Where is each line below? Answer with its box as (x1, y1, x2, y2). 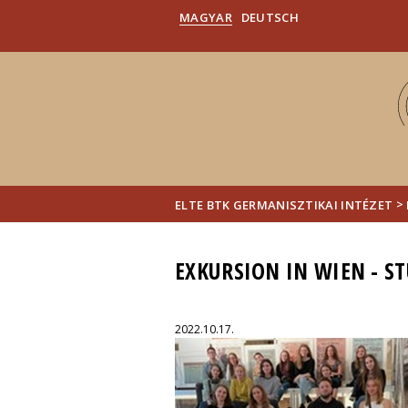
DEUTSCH (240, 9, 299, 25)
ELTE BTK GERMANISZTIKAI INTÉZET (175, 196, 393, 213)
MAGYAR (179, 9, 232, 25)
